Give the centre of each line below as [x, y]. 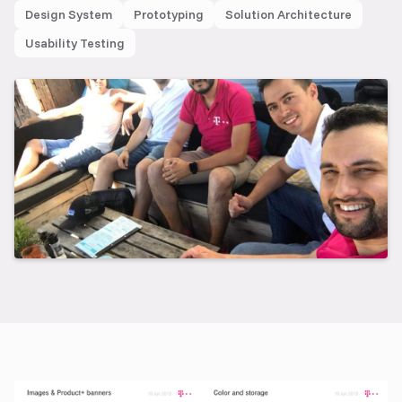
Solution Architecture [288, 14]
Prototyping [169, 14]
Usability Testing [75, 43]
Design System [69, 14]
